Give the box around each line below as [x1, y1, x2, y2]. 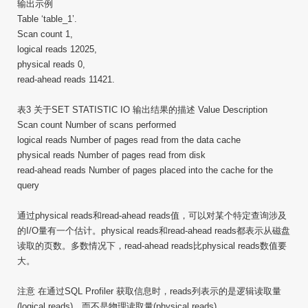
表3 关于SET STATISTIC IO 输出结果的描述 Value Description [17, 104, 267, 115]
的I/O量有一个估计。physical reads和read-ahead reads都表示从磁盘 [17, 225, 290, 236]
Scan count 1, [17, 29, 73, 39]
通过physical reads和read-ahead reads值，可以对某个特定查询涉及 [17, 210, 287, 221]
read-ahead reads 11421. [17, 74, 115, 85]
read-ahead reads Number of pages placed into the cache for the [17, 165, 273, 175]
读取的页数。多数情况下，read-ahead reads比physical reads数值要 [17, 241, 287, 251]
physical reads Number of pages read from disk [17, 150, 206, 160]
